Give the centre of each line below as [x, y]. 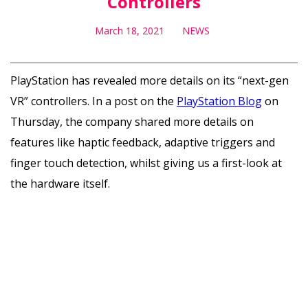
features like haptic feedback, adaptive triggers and [143, 142]
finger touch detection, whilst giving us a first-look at [146, 163]
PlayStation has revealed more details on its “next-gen [150, 80]
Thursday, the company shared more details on [132, 121]
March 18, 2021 [129, 30]
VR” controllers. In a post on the [93, 101]
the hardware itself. [60, 183]
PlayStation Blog [219, 101]
